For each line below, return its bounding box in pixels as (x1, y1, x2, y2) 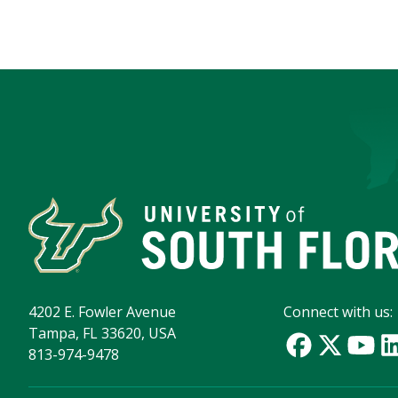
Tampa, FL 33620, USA (28, 323, 176, 344)
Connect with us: (283, 302, 394, 322)
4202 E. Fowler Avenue (28, 302, 176, 322)
